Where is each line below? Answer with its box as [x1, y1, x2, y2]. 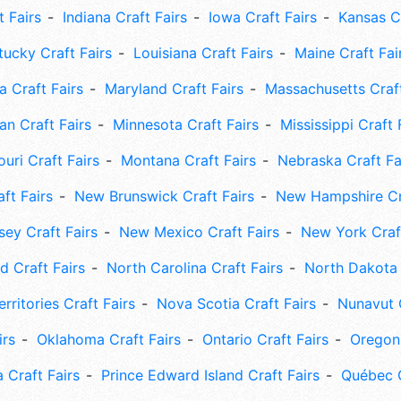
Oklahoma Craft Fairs [37, 330, 181, 349]
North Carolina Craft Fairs [107, 259, 283, 277]
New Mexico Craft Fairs [118, 223, 279, 242]
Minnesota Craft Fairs [113, 115, 259, 134]
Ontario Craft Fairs [202, 330, 328, 349]
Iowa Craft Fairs [208, 8, 317, 27]
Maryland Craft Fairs [104, 80, 243, 98]
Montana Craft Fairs [120, 151, 256, 170]
